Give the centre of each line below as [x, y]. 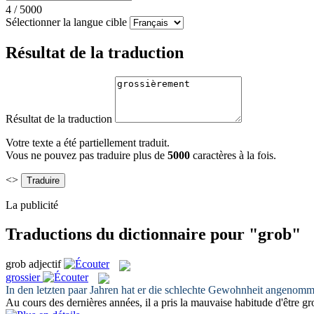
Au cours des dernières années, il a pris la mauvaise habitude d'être [154, 302]
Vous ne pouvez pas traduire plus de [87, 155]
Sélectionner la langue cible [66, 22]
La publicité [32, 205]
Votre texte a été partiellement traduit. [88, 142]
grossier [23, 277]
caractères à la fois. [234, 155]
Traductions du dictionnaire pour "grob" [153, 234]
